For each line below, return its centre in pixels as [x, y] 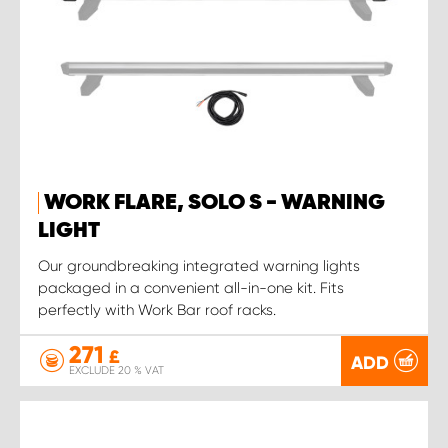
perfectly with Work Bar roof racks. [157, 309]
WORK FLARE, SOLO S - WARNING [214, 202]
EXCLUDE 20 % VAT [116, 370]
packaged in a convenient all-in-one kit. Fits [191, 287]
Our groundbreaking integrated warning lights [199, 265]
